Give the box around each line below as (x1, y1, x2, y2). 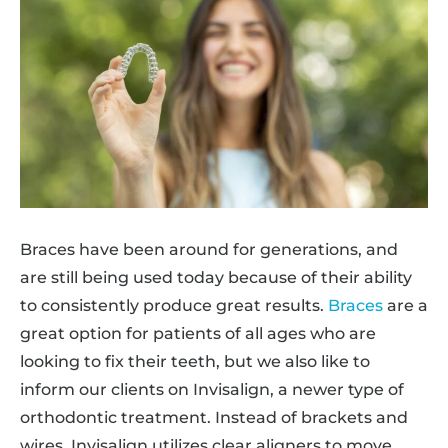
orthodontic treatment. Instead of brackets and (20, 407, 408, 427)
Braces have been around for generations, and (20, 239, 398, 259)
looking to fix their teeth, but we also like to (20, 351, 370, 371)
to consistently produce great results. (20, 295, 328, 315)
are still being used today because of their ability (20, 267, 412, 287)
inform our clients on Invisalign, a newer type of (20, 379, 404, 399)
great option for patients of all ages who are (20, 323, 376, 343)
